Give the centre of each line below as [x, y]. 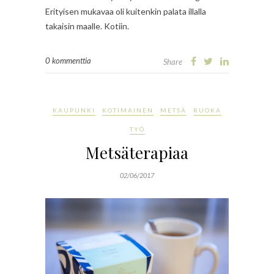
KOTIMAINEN [128, 110]
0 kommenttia [68, 61]
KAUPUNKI [74, 110]
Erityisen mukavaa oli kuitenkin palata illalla [126, 12]
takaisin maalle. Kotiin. [87, 26]
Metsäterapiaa [137, 153]
